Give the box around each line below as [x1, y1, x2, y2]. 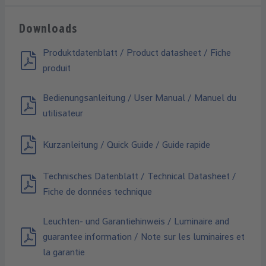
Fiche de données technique [43, 186, 152, 198]
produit [43, 62, 71, 74]
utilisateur [43, 107, 83, 119]
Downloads [19, 21, 78, 36]
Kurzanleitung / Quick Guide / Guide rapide [43, 139, 210, 151]
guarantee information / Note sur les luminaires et [43, 231, 245, 243]
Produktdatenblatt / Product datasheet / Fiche [43, 47, 231, 59]
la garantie [43, 246, 85, 258]
